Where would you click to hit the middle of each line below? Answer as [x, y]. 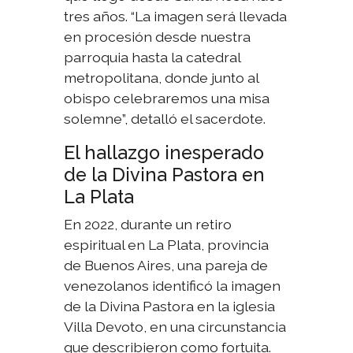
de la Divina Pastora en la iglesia [170, 307]
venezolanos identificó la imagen [173, 286]
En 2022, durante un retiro [148, 225]
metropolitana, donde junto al [162, 78]
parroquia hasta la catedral [152, 58]
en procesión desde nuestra [158, 37]
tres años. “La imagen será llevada [176, 17]
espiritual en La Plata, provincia [167, 245]
